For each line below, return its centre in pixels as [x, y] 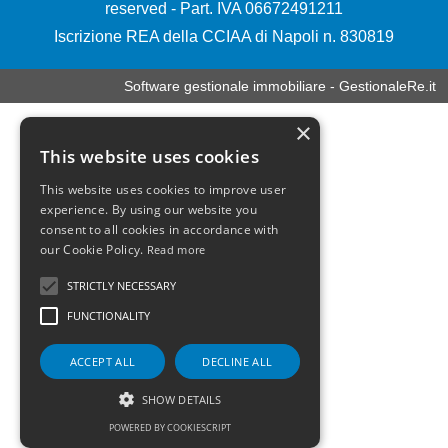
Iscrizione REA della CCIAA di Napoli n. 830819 [224, 37]
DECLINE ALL [237, 361]
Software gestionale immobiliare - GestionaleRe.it [280, 86]
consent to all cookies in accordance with [159, 229]
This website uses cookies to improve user [163, 189]
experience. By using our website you [148, 209]
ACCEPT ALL [102, 361]
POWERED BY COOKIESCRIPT [170, 427]
